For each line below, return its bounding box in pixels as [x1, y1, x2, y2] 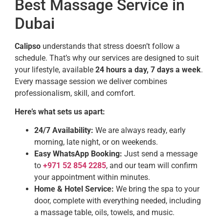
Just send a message [122, 149, 197, 159]
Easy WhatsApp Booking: [34, 149, 122, 159]
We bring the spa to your [114, 184, 199, 194]
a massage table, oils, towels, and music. [34, 208, 175, 218]
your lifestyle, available [15, 65, 95, 74]
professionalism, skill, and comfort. [15, 88, 135, 98]
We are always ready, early [93, 126, 186, 135]
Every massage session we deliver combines [15, 76, 167, 86]
